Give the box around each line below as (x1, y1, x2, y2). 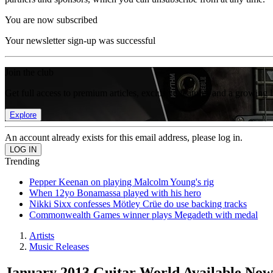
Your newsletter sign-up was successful (5, 35, 155, 46)
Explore (10, 110, 37, 119)
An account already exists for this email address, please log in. (5, 132, 243, 143)
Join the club (5, 67, 54, 77)
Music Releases (29, 241, 89, 252)
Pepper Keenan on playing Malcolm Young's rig (29, 177, 214, 187)
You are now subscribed (5, 15, 97, 25)
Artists (29, 230, 54, 241)
